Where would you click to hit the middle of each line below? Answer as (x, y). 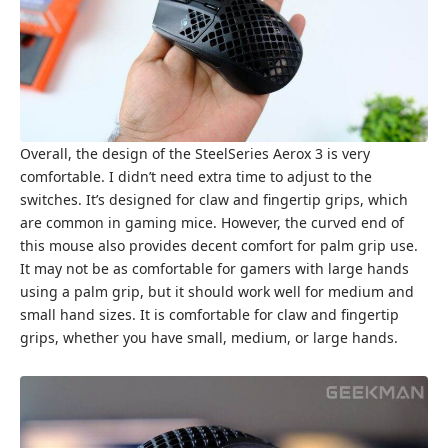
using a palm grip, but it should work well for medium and (217, 292)
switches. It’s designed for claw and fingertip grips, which (214, 200)
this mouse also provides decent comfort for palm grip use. (219, 246)
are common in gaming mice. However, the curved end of (212, 223)
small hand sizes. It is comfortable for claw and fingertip (209, 315)
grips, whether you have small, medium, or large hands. (209, 338)
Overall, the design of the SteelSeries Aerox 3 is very (195, 154)
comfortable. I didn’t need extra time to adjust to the (196, 177)
